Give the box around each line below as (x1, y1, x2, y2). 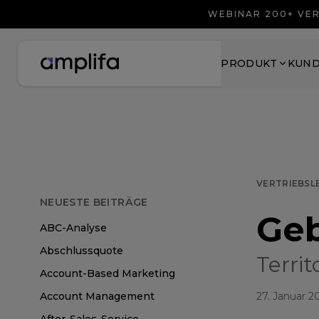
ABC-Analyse (40, 221, 107, 234)
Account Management (40, 290, 155, 303)
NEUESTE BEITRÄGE (40, 196, 148, 209)
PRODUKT (221, 57, 278, 70)
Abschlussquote (40, 244, 123, 257)
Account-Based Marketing (40, 267, 175, 280)
